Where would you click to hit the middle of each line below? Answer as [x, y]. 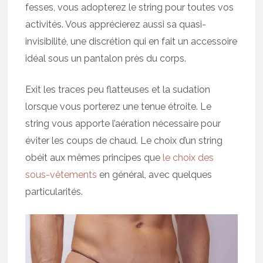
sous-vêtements [61, 174]
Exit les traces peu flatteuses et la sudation [118, 89]
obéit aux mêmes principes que [94, 157]
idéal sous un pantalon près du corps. [106, 58]
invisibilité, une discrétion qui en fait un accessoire [131, 41]
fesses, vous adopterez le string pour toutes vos [130, 7]
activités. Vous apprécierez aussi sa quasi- [116, 24]
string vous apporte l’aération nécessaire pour [123, 123]
